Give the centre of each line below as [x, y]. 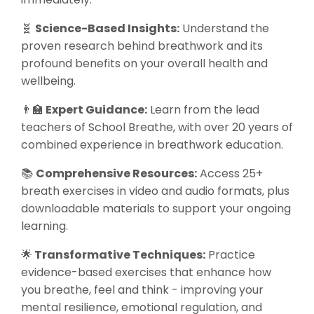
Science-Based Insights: [107, 29]
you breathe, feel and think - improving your [142, 290]
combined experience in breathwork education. [152, 145]
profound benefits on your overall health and [144, 64]
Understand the [224, 29]
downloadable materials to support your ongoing [156, 209]
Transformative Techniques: [119, 255]
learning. [45, 226]
